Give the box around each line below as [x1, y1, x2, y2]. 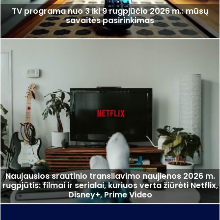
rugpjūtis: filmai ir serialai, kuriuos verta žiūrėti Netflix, [2, 180, 218, 192]
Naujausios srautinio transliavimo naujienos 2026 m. [5, 170, 215, 182]
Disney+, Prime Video [68, 189, 152, 201]
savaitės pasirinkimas [66, 14, 154, 26]
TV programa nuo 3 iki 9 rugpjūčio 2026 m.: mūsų [11, 5, 209, 17]
